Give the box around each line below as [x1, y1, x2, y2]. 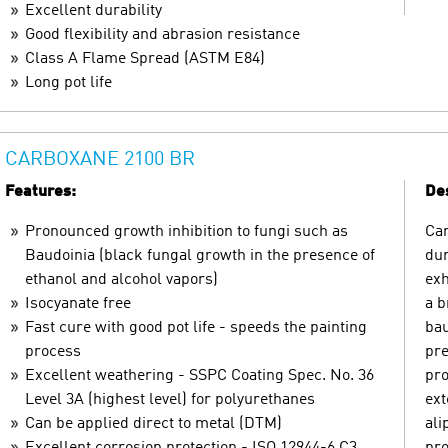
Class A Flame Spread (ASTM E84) [25, 50, 265, 67]
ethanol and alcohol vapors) [25, 271, 218, 288]
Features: [5, 183, 76, 200]
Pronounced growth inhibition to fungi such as [25, 223, 348, 240]
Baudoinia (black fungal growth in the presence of [25, 247, 375, 264]
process [25, 343, 81, 360]
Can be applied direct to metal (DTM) [25, 415, 282, 432]
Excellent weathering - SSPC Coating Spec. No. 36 [25, 367, 374, 384]
